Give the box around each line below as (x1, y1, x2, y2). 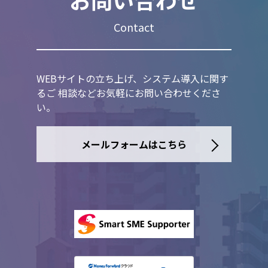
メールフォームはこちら (81, 137, 187, 151)
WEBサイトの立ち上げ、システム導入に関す (36, 71, 229, 86)
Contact (113, 19, 154, 35)
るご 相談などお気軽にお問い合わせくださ (36, 86, 221, 100)
